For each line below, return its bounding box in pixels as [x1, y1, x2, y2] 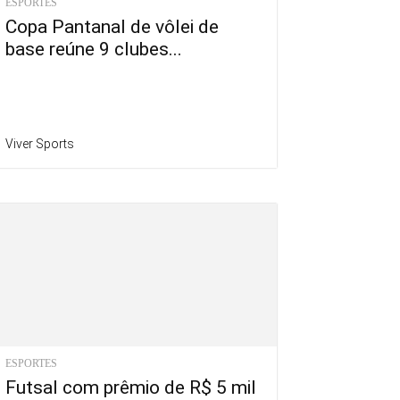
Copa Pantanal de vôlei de [5, 16, 219, 38]
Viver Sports [5, 137, 74, 152]
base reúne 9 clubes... [5, 38, 182, 61]
